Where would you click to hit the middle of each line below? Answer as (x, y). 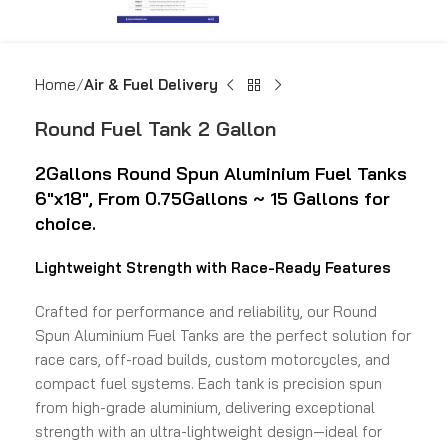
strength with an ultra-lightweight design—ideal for (208, 432)
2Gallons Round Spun (129, 174)
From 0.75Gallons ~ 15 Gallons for (244, 199)
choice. (65, 224)
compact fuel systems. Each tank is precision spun (208, 384)
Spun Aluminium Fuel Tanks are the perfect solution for (223, 336)
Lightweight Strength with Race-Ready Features (213, 268)
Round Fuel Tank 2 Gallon (155, 129)
